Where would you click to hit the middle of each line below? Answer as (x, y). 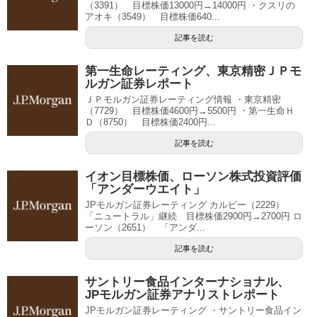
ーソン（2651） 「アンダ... (145, 227)
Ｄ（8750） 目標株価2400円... (150, 122)
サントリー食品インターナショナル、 (187, 282)
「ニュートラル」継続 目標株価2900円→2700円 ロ (194, 216)
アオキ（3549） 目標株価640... (152, 17)
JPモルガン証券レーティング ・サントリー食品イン (193, 310)
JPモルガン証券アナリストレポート (182, 295)
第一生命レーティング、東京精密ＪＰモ (193, 71)
